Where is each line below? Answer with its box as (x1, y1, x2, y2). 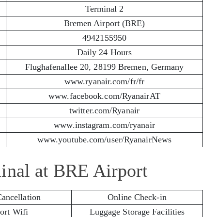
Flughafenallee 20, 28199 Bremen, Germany (25, 62, 184, 72)
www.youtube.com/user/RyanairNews (37, 135, 172, 145)
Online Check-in (108, 192, 167, 202)
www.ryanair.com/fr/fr (64, 77, 145, 87)
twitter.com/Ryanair (69, 106, 139, 116)
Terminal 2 (85, 4, 124, 14)
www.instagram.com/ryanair (54, 120, 155, 130)
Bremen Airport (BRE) (63, 18, 145, 29)
